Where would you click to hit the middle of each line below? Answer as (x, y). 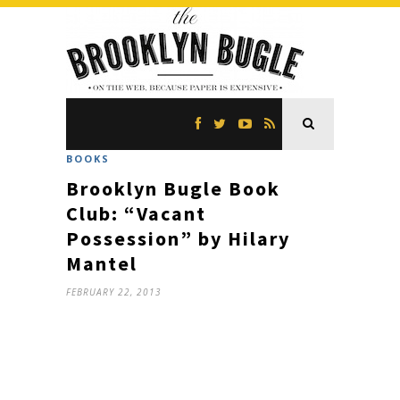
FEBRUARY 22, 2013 (114, 292)
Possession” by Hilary (178, 238)
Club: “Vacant (136, 213)
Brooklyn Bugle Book (173, 188)
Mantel (102, 263)
